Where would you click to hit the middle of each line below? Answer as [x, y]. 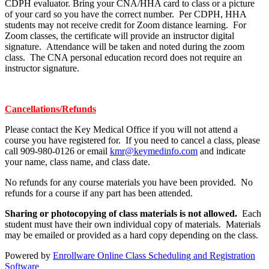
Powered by [29, 255]
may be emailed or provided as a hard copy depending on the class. [133, 235]
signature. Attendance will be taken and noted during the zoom [125, 46]
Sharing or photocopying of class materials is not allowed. [122, 213]
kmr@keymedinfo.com [154, 151]
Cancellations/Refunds [50, 109]
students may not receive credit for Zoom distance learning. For [125, 25]
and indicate [222, 151]
